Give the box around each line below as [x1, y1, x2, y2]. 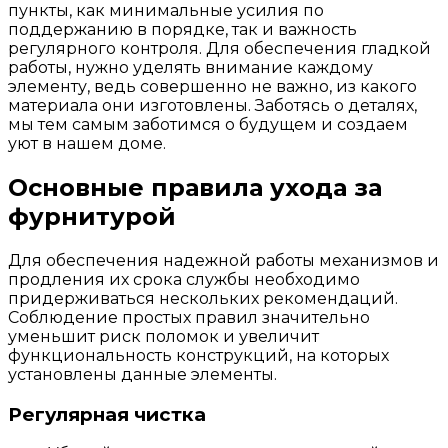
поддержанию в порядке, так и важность [8, 20, 357, 39]
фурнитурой [8, 201, 176, 231]
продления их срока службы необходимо [8, 269, 360, 289]
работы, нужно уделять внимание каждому [8, 58, 373, 77]
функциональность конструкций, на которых [8, 345, 389, 365]
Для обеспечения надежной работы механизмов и [8, 250, 439, 270]
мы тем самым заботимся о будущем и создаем [8, 115, 408, 134]
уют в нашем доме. [8, 134, 166, 153]
